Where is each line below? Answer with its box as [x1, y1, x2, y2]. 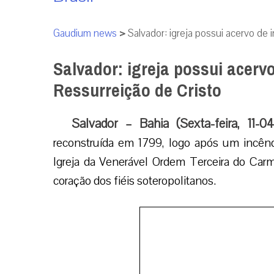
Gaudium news [53, 26, 117, 40]
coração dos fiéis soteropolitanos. [53, 172, 216, 189]
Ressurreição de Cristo [53, 74, 221, 107]
